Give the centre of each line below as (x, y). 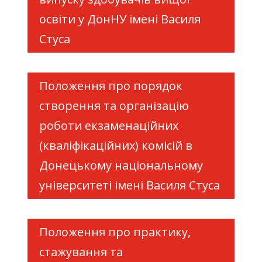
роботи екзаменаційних (108, 125)
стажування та (81, 252)
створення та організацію (114, 106)
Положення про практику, (115, 232)
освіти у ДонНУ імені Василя (120, 19)
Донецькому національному (121, 165)
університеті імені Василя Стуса (129, 185)
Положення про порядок (111, 86)
